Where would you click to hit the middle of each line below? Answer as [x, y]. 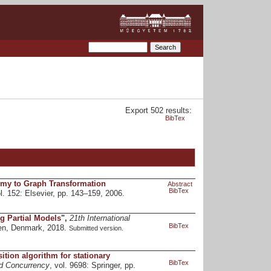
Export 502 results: [159, 111]
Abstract [180, 184]
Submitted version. [96, 228]
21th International [100, 219]
